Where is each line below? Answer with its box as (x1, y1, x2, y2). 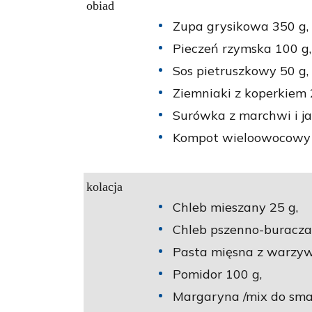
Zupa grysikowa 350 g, (173, 18, 309, 35)
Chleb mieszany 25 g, (173, 199, 298, 216)
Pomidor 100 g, (173, 266, 262, 283)
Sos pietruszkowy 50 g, (173, 63, 309, 79)
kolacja (86, 180, 123, 194)
